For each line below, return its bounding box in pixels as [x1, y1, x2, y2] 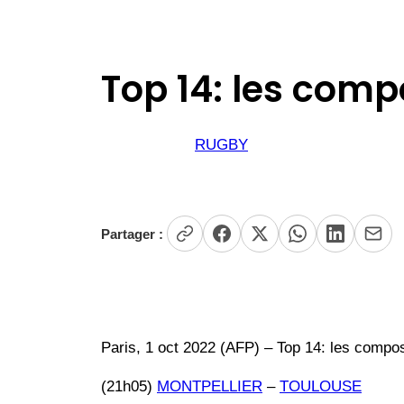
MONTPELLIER [157, 378, 262, 396]
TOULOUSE [280, 378, 362, 396]
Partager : [101, 225, 163, 242]
